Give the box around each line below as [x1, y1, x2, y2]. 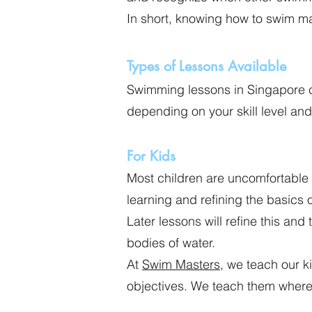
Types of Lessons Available [127, 57, 286, 75]
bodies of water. [127, 235, 215, 251]
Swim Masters [142, 256, 220, 272]
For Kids [127, 147, 175, 165]
